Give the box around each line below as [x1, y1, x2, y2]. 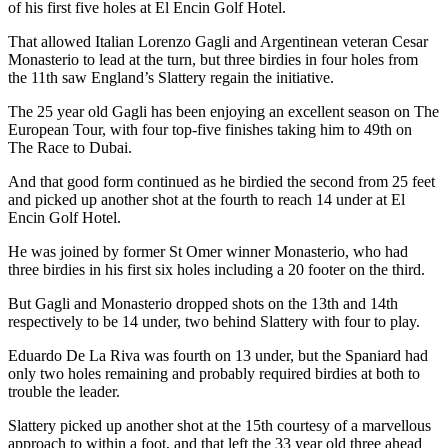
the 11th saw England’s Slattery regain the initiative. [8, 68, 334, 86]
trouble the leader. [8, 382, 120, 400]
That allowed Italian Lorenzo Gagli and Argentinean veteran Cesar [8, 32, 428, 50]
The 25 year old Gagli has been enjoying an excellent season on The [8, 102, 439, 120]
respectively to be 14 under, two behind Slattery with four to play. [8, 312, 420, 330]
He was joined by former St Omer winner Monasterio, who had [8, 242, 408, 260]
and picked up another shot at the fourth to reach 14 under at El [8, 190, 405, 208]
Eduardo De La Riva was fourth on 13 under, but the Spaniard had [8, 346, 428, 364]
